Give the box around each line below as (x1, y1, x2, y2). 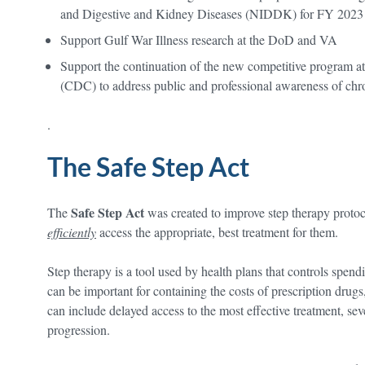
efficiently (47, 222, 96, 240)
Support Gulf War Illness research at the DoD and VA (60, 30, 337, 48)
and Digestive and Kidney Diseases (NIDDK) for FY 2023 (60, 4, 363, 22)
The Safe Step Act (47, 150, 249, 182)
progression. (47, 320, 114, 338)
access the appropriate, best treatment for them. (96, 222, 338, 240)
